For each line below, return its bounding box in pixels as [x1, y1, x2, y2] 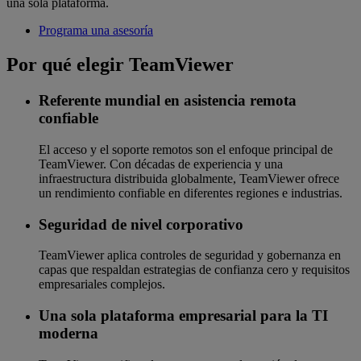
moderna [39, 325, 98, 342]
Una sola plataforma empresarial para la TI [39, 307, 328, 325]
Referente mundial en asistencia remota [39, 92, 297, 110]
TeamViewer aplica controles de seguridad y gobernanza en [39, 248, 341, 263]
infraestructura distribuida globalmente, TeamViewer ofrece [39, 171, 339, 185]
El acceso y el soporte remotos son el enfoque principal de [39, 142, 333, 156]
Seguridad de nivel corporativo [39, 215, 243, 233]
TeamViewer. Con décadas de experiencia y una [39, 156, 283, 171]
